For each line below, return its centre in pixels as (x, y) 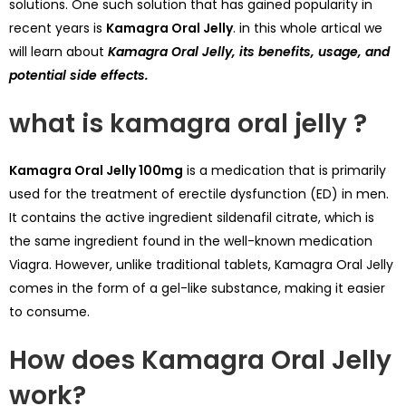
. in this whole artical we (308, 28)
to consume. (49, 311)
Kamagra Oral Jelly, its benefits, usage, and (249, 51)
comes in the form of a (85, 288)
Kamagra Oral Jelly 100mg (96, 170)
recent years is (58, 28)
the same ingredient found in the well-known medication (191, 241)
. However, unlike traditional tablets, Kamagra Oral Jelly (221, 264)
